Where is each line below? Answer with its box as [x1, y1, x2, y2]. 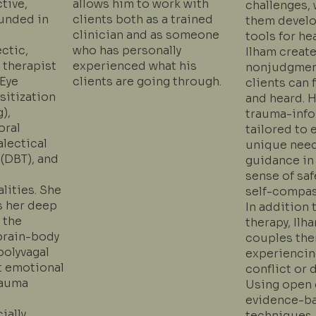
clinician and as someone [73, 28, 220, 43]
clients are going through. [73, 74, 222, 90]
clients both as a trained [73, 12, 214, 28]
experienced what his [73, 59, 197, 74]
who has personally [73, 43, 182, 59]
